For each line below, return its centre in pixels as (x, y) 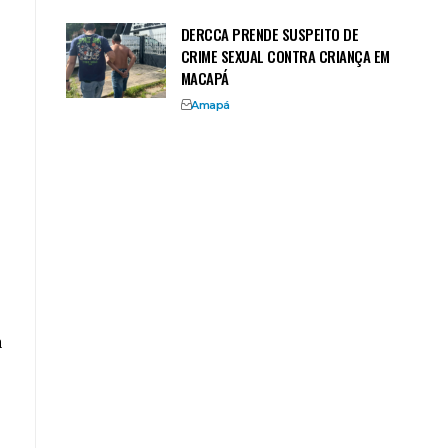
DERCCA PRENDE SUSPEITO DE (269, 33)
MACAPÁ (204, 77)
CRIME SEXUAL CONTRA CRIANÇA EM (285, 55)
